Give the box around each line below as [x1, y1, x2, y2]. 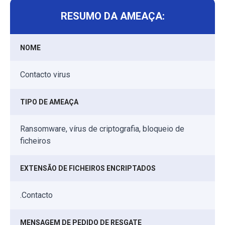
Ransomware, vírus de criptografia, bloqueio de [20, 124, 184, 134]
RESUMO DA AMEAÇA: [60, 10, 165, 22]
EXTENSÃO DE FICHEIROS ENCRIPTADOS [20, 164, 156, 172]
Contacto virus [20, 69, 70, 79]
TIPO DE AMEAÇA [20, 97, 78, 106]
